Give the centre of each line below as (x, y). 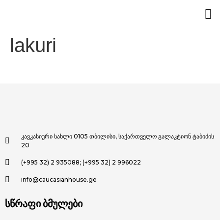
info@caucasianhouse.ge (59, 180)
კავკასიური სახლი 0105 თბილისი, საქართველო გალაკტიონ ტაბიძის (118, 137)
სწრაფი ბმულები (44, 204)
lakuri (33, 45)
